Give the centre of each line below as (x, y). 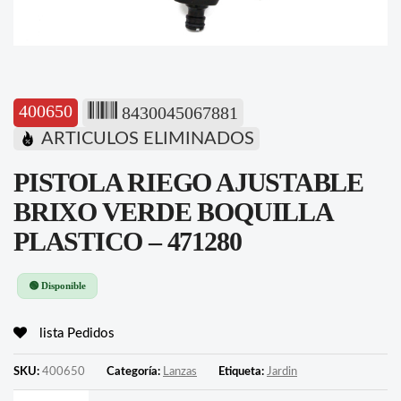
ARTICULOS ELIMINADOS (148, 138)
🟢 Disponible (57, 285)
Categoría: (135, 372)
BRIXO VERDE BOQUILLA (173, 212)
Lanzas (180, 372)
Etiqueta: (243, 372)
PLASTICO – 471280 (128, 241)
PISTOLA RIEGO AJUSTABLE (189, 182)
